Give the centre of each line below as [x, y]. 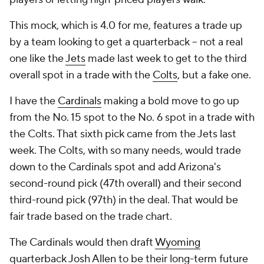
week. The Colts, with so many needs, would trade [125, 151]
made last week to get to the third [166, 59]
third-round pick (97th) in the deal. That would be [124, 200]
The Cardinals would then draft [82, 242]
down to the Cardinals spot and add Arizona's [115, 167]
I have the [34, 101]
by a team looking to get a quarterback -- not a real [126, 42]
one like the [37, 59]
